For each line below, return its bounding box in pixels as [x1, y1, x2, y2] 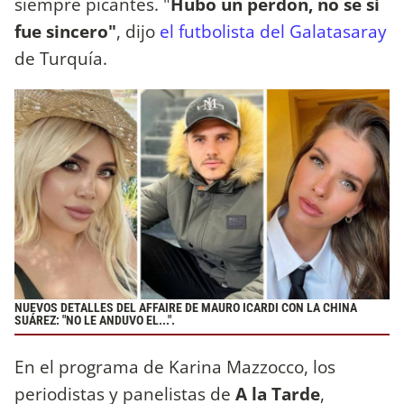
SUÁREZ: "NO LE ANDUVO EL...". [14, 313, 175, 329]
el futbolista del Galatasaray [160, 18, 387, 43]
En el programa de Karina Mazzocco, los [14, 353, 335, 379]
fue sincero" [14, 18, 116, 43]
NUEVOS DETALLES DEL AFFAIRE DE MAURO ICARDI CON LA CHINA [14, 300, 357, 317]
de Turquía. [14, 45, 112, 70]
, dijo [116, 18, 160, 43]
